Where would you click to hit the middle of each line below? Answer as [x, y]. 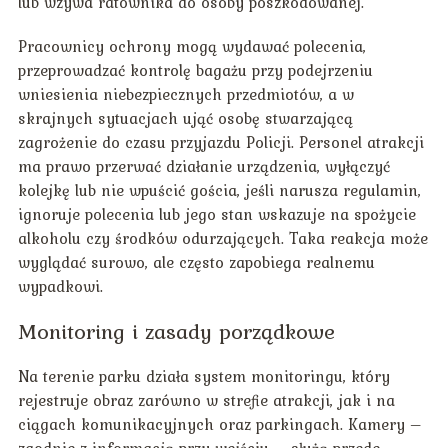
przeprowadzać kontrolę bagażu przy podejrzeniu [195, 70]
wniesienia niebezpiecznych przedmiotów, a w [185, 94]
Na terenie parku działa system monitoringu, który [203, 376]
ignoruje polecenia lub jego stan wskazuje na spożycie [216, 214]
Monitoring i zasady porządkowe [176, 331]
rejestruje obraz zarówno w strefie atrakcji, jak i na [206, 400]
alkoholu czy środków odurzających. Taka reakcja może [222, 238]
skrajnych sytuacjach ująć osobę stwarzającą [185, 118]
